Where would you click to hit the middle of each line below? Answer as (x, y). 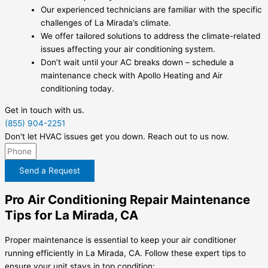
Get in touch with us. (45, 110)
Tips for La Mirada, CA (71, 215)
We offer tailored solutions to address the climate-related (150, 36)
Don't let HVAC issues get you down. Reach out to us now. (117, 136)
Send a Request (50, 170)
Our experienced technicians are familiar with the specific (151, 10)
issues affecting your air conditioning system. (128, 49)
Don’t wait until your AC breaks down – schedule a (137, 63)
